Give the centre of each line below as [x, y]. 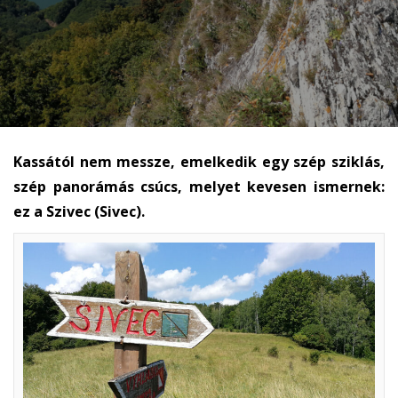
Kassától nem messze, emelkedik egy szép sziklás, [199, 162]
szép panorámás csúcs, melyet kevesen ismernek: [199, 187]
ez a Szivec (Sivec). [81, 211]
